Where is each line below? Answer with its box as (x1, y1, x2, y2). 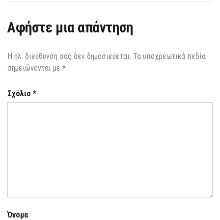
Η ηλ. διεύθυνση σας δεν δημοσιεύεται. (7, 51, 131, 61)
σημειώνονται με (7, 63, 62, 73)
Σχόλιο (7, 88, 33, 98)
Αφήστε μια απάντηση (7, 19, 133, 36)
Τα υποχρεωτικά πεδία (133, 51, 206, 61)
